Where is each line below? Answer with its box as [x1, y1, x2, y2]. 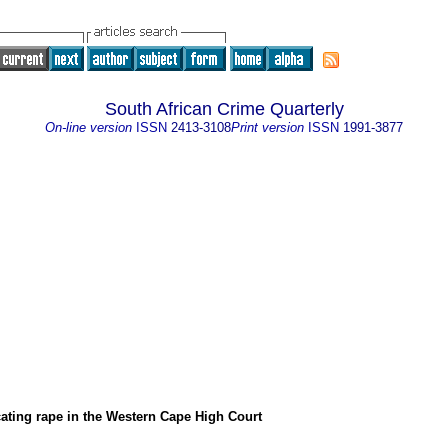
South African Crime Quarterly [104, 99, 344, 119]
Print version [231, 120, 304, 135]
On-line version [45, 120, 132, 135]
